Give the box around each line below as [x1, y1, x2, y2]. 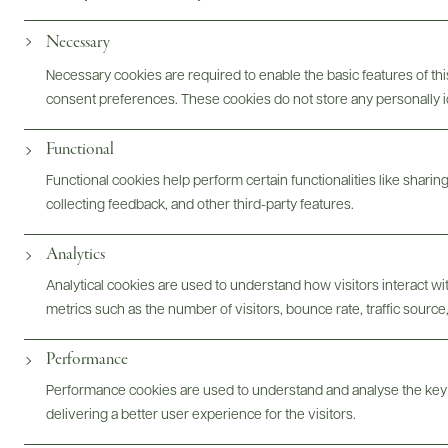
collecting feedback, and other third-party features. [46, 197, 354, 213]
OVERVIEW [153, 129, 237, 143]
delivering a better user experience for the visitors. [46, 407, 356, 423]
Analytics [46, 242, 105, 266]
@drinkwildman [138, 238, 310, 278]
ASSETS [287, 129, 350, 143]
